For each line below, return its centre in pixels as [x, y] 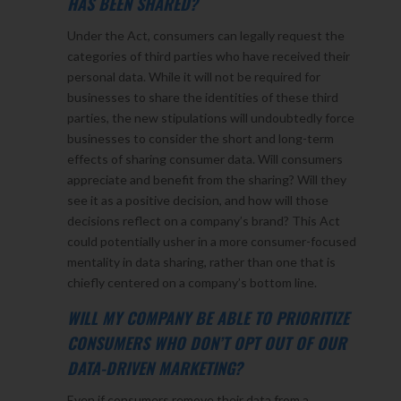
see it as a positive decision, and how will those [197, 200]
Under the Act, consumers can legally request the [205, 35]
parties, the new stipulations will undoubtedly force [210, 117]
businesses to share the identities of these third [202, 97]
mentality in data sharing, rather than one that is [201, 261]
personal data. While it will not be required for [193, 76]
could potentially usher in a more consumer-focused [211, 241]
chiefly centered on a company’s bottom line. [192, 282]
